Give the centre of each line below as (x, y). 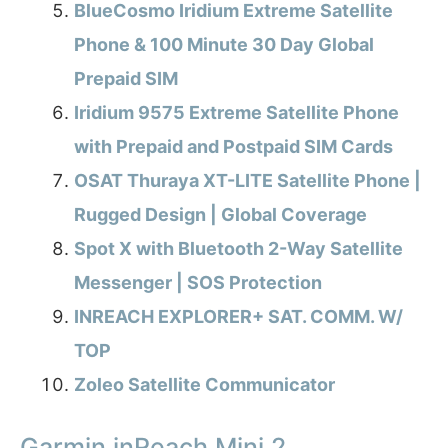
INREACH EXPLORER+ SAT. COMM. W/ (238, 317)
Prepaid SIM (126, 79)
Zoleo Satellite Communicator (204, 385)
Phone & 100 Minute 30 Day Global (224, 45)
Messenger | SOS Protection (198, 283)
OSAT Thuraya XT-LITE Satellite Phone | (247, 181)
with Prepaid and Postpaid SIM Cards (233, 147)
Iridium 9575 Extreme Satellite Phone (236, 113)
